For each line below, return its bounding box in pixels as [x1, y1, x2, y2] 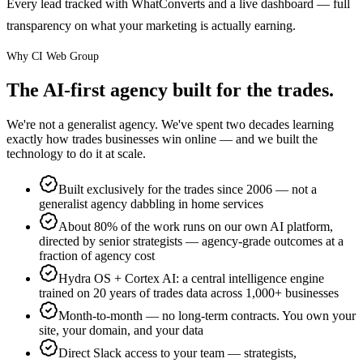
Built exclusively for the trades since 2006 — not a [58, 181, 317, 196]
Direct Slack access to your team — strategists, [58, 345, 297, 360]
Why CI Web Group [6, 49, 99, 62]
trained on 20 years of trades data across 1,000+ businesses [39, 285, 339, 300]
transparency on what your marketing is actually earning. [6, 18, 296, 34]
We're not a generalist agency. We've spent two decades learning [6, 117, 334, 131]
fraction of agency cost [39, 248, 155, 263]
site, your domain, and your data [39, 322, 203, 337]
